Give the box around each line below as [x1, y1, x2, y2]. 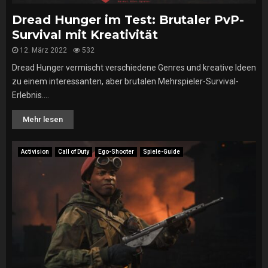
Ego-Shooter [98, 148, 134, 155]
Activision [21, 148, 49, 155]
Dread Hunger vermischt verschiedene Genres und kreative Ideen [12, 63, 256, 72]
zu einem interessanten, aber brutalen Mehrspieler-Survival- [12, 77, 239, 86]
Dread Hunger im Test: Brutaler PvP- [12, 13, 244, 27]
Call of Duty [58, 148, 89, 155]
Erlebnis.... [12, 90, 49, 100]
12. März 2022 [20, 46, 67, 54]
